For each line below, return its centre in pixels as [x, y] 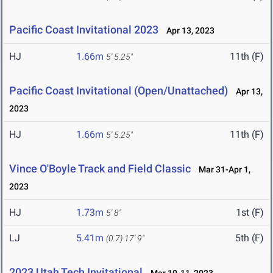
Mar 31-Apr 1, [222, 170]
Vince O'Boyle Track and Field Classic [100, 169]
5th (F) [250, 238]
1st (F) [250, 213]
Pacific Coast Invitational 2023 [84, 30]
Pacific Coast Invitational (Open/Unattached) [119, 91]
